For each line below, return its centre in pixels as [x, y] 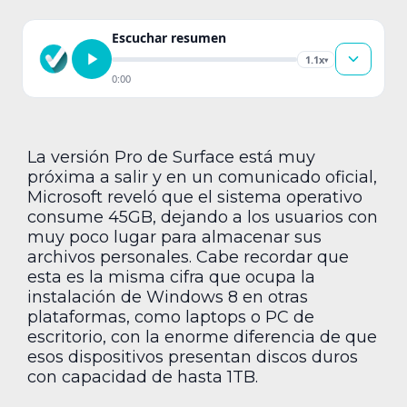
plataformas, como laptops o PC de [171, 317]
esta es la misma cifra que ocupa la [171, 277]
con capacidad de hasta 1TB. [143, 377]
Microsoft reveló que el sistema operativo [195, 197]
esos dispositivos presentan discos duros [193, 357]
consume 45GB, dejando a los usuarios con [203, 217]
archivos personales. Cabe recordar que [188, 257]
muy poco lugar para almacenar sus [174, 237]
